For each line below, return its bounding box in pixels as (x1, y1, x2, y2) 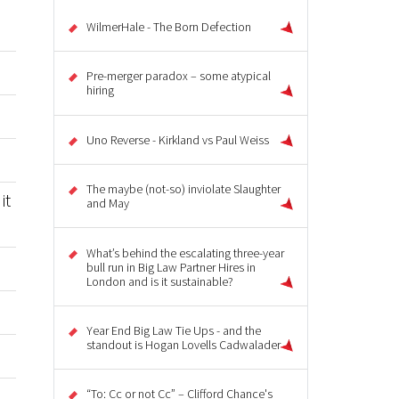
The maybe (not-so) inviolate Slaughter (86, 181, 281, 198)
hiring (86, 82, 114, 99)
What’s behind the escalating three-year (86, 244, 284, 261)
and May (86, 195, 129, 212)
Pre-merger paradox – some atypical (86, 68, 271, 85)
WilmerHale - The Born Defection (86, 19, 251, 36)
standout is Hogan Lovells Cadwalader (86, 336, 281, 353)
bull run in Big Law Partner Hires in (86, 258, 256, 275)
